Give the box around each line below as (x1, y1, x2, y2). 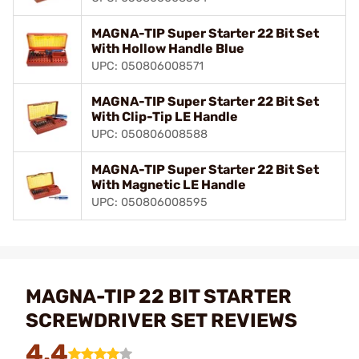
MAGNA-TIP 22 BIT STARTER (26, 285, 292, 308)
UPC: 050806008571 (91, 59, 204, 73)
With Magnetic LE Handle (91, 177, 246, 192)
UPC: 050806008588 (91, 127, 208, 141)
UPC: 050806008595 (91, 196, 208, 209)
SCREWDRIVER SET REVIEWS (26, 309, 297, 332)
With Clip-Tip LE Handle (91, 109, 238, 124)
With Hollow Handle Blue (91, 41, 244, 56)
